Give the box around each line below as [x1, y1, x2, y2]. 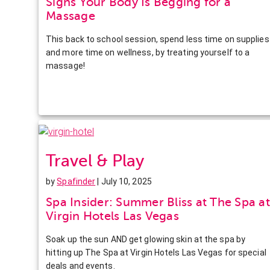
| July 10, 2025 [95, 176, 152, 186]
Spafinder [57, 176, 96, 186]
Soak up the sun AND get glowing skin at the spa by [46, 234, 246, 244]
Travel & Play [46, 151, 144, 170]
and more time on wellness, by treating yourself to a [46, 47, 250, 57]
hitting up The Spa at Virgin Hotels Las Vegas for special [46, 247, 266, 257]
